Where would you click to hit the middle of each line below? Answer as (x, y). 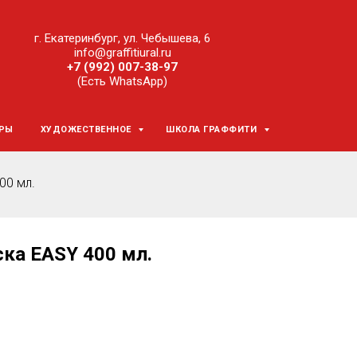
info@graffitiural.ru (122, 53)
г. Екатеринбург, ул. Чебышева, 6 (122, 38)
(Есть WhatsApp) (122, 81)
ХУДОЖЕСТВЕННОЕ (87, 129)
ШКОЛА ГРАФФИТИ (213, 129)
